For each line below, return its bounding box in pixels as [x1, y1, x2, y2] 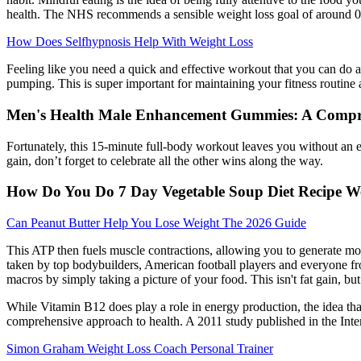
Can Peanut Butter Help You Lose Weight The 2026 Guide [6, 216, 306, 230]
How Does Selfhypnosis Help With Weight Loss [6, 35, 253, 49]
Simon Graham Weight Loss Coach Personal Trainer [6, 342, 273, 356]
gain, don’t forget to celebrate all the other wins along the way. [6, 153, 323, 168]
